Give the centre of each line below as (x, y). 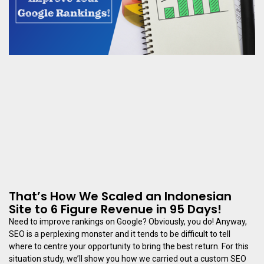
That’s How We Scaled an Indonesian (120, 196)
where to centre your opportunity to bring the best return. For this (129, 246)
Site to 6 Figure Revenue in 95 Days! (115, 209)
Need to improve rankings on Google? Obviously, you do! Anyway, (128, 221)
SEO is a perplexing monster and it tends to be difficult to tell (120, 234)
